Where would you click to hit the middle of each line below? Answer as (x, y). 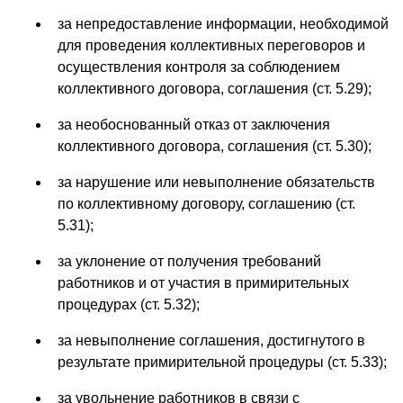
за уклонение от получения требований (189, 261)
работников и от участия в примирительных (203, 282)
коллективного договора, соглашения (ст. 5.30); (215, 146)
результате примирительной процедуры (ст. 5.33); (222, 362)
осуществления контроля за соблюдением (199, 67)
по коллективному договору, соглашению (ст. (206, 203)
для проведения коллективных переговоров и (211, 45)
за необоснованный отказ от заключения (194, 124)
